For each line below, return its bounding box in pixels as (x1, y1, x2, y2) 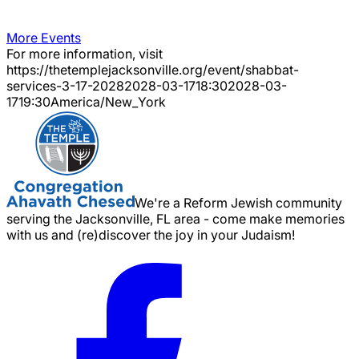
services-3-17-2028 (6, 77, 124, 94)
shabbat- (245, 61, 299, 78)
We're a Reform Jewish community (135, 194, 342, 211)
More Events (6, 29, 81, 46)
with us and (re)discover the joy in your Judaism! (6, 226, 295, 243)
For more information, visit (6, 45, 163, 62)
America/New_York (50, 93, 166, 110)
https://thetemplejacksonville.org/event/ (6, 61, 245, 78)
